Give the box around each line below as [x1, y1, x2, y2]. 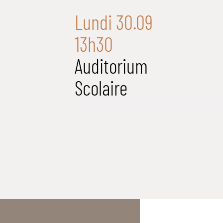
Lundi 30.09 [75, 10, 153, 34]
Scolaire [75, 76, 127, 100]
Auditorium [75, 54, 148, 78]
